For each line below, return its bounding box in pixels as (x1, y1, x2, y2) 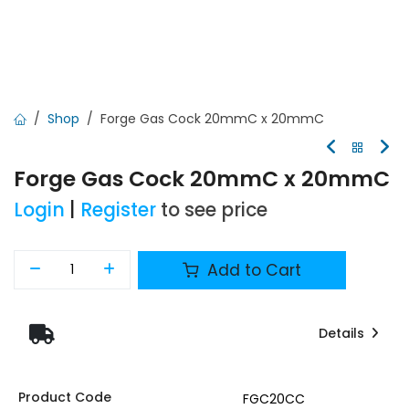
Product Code (17, 387, 111, 406)
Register (80, 197, 156, 223)
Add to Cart (203, 258, 302, 281)
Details (318, 324, 368, 343)
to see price (161, 197, 267, 223)
